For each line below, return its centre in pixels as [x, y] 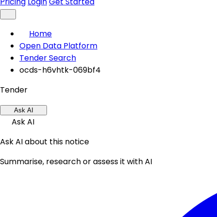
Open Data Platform [58, 46]
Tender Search [48, 58]
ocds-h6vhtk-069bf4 [60, 70]
